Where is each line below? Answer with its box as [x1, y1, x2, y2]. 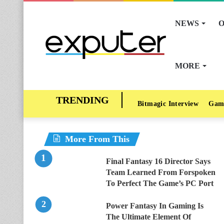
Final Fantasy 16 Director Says [106, 157, 210, 165]
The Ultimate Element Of [106, 212, 191, 221]
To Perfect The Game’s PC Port [106, 179, 213, 187]
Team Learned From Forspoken [106, 168, 215, 176]
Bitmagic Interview [137, 100, 199, 107]
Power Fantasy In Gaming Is [106, 201, 203, 210]
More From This [65, 134, 129, 144]
